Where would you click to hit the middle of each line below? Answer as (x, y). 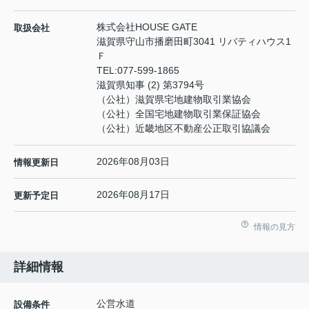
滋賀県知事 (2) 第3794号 (150, 84)
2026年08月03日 (133, 161)
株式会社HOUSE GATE (147, 27)
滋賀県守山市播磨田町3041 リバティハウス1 (194, 41)
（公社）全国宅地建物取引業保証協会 (179, 113)
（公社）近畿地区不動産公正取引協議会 (183, 128)
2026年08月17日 (133, 194)
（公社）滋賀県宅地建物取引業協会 (174, 99)
